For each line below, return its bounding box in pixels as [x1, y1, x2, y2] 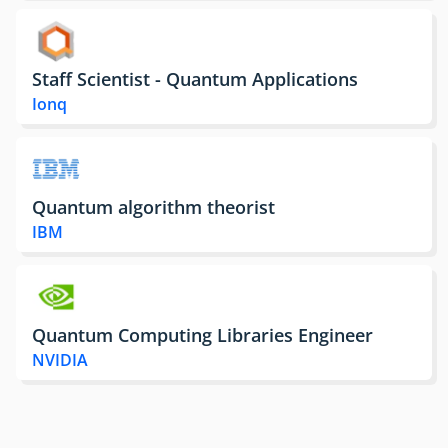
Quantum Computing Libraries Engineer [32, 322, 373, 347]
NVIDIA [32, 349, 88, 371]
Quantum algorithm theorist [32, 194, 275, 219]
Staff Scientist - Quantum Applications [32, 66, 358, 91]
